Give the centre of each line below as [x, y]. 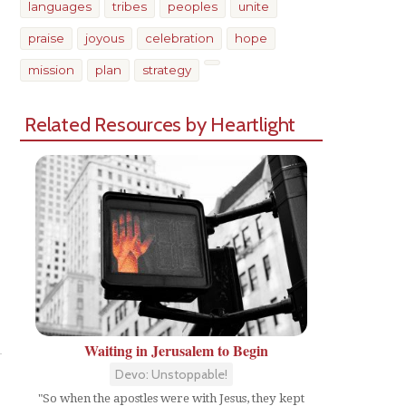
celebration [179, 38]
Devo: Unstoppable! [171, 375]
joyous [105, 38]
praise [46, 38]
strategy [167, 70]
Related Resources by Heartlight [160, 124]
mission [51, 70]
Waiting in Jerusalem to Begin [176, 351]
